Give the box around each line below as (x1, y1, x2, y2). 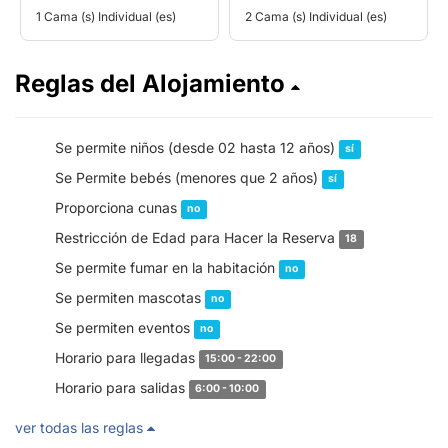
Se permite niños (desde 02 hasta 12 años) (55, 138, 339, 156)
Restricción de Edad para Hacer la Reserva (55, 228, 339, 246)
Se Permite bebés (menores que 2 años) (55, 168, 322, 186)
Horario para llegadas (55, 348, 199, 366)
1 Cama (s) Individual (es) (36, 8, 176, 24)
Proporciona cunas (55, 198, 181, 216)
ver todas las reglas (15, 418, 147, 436)
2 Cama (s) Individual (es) (245, 8, 387, 24)
